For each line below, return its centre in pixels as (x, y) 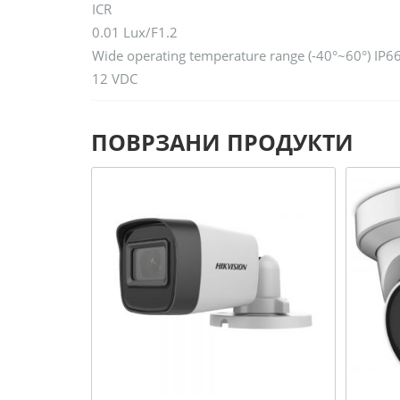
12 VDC (115, 78)
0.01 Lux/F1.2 (135, 32)
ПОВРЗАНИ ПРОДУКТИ (222, 142)
